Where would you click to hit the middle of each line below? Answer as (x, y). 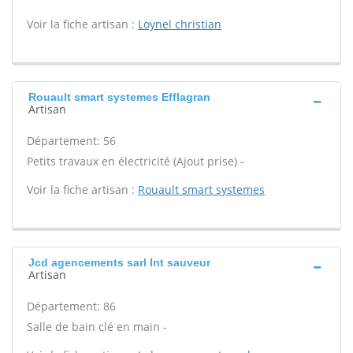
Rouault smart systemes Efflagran (119, 97)
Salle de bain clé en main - (97, 327)
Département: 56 (71, 141)
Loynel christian (180, 24)
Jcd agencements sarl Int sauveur (119, 262)
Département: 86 (71, 306)
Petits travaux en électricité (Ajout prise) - (136, 161)
